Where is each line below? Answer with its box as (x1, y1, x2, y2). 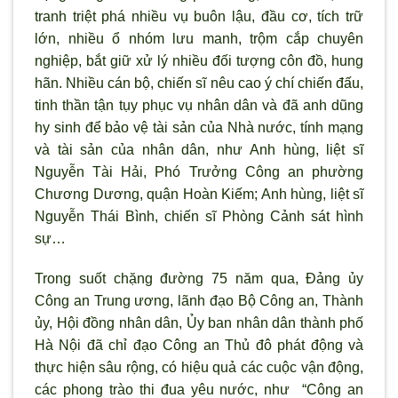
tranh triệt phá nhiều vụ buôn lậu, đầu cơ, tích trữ (35, 8, 363, 24)
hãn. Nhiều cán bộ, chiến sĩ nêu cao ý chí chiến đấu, (35, 75, 363, 91)
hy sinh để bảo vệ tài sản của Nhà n (35, 119, 267, 135)
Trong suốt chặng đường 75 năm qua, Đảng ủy (35, 271, 363, 287)
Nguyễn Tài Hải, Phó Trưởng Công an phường (35, 163, 363, 179)
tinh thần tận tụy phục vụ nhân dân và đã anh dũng (35, 97, 363, 113)
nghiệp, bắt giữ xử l (35, 52, 161, 68)
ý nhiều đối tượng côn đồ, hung (161, 52, 363, 68)
